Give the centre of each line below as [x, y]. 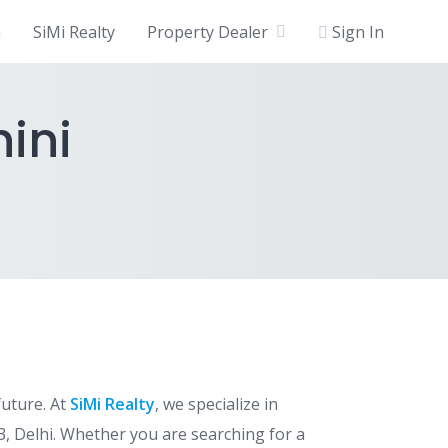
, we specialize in [216, 404]
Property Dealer [207, 31]
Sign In [358, 31]
